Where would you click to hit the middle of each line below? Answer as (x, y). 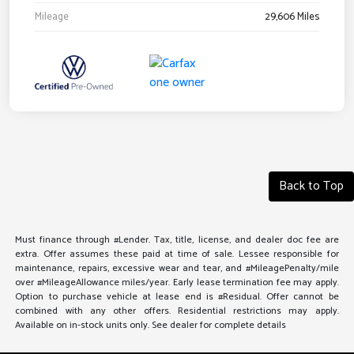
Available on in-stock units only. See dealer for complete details (151, 326)
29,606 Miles (292, 17)
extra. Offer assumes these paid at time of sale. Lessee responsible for (177, 254)
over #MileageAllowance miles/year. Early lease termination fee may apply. (177, 283)
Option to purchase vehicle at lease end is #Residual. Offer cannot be (177, 297)
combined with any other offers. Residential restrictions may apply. (177, 311)
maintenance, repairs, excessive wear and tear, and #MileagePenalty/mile (177, 269)
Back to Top (311, 186)
